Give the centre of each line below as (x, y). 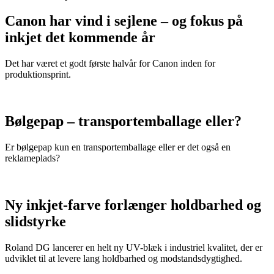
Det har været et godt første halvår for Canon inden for (110, 64)
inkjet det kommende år (80, 38)
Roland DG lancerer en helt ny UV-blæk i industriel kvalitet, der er (134, 247)
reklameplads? (32, 158)
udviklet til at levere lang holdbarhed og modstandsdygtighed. (124, 258)
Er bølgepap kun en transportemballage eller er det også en (118, 147)
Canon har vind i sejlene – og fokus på (124, 21)
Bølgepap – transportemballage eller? (123, 121)
